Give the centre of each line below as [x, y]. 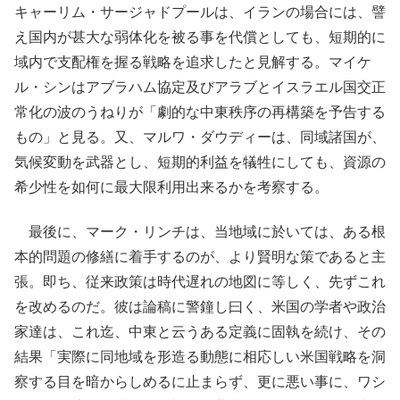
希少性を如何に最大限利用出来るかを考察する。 [171, 187]
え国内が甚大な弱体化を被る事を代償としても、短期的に [200, 37]
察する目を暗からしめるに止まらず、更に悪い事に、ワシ [200, 381]
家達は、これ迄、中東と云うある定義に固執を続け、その [200, 331]
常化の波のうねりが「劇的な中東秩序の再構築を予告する [200, 112]
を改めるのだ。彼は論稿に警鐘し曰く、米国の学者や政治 [200, 306]
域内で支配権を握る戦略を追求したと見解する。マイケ [193, 62]
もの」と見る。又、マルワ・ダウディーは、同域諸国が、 [200, 137]
